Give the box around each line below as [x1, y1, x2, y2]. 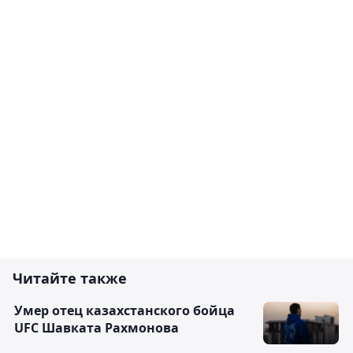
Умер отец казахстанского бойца [14, 302, 235, 320]
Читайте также [13, 269, 127, 288]
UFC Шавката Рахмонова [14, 319, 179, 337]
